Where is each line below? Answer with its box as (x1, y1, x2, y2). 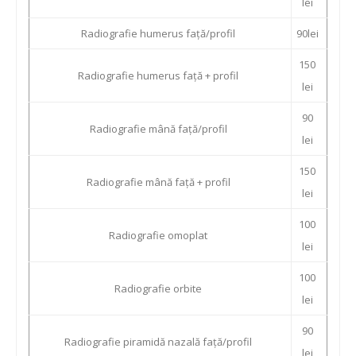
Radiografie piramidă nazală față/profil (64, 335, 252, 349)
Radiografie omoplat (109, 228, 207, 242)
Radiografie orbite (114, 281, 202, 296)
